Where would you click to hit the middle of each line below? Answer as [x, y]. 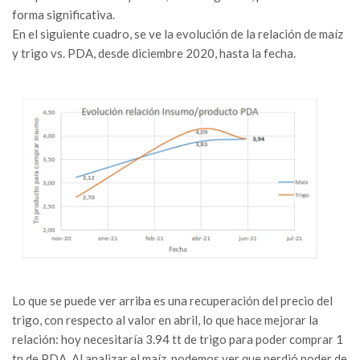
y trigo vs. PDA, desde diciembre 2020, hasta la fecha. [154, 53]
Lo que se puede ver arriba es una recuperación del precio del [172, 301]
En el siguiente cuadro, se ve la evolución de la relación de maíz [178, 34]
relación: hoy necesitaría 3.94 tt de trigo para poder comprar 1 [178, 340]
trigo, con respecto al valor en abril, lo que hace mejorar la [165, 320]
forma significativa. [63, 15]
